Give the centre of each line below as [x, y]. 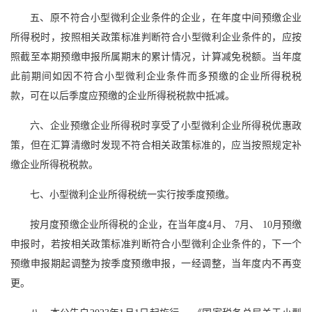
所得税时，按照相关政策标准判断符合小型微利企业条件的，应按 [156, 38]
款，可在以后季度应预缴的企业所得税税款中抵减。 [123, 96]
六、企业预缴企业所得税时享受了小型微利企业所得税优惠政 [166, 126]
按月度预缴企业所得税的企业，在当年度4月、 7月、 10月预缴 [166, 225]
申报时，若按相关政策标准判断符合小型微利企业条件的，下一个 [156, 244]
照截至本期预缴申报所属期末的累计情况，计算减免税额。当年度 [156, 57]
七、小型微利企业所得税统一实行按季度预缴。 [132, 195]
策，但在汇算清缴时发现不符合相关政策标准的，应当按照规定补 [156, 146]
